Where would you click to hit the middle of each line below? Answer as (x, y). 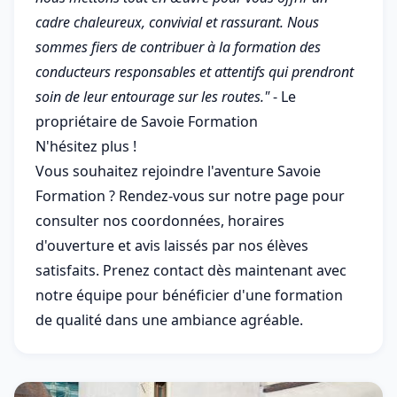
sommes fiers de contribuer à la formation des (178, 47)
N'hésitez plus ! (86, 146)
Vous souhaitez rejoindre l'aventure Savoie (178, 171)
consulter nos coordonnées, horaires (160, 221)
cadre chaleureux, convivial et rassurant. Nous (177, 22)
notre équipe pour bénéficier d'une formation (189, 295)
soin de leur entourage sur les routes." (152, 97)
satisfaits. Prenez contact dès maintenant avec (191, 270)
